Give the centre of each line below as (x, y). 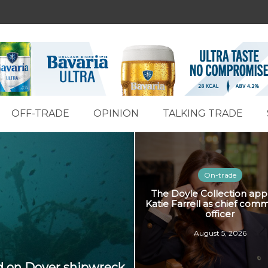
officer (220, 214)
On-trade (220, 175)
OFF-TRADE (40, 113)
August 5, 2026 (220, 233)
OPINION (116, 113)
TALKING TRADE (203, 113)
